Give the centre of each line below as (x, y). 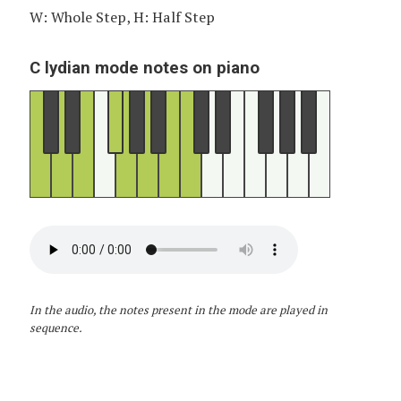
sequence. (55, 328)
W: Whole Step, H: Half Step (122, 17)
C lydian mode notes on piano (144, 68)
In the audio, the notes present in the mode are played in (178, 310)
